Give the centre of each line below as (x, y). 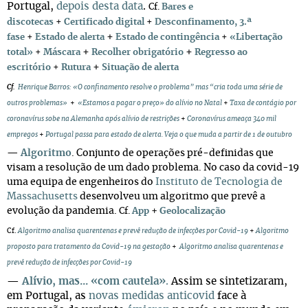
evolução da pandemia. (62, 211)
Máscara (62, 53)
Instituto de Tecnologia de (219, 182)
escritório (29, 68)
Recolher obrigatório (137, 53)
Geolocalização (192, 211)
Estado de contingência (167, 37)
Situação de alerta (140, 68)
